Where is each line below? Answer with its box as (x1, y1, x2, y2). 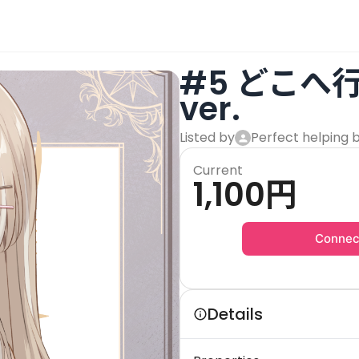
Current (193, 161, 243, 179)
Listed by (179, 128, 235, 147)
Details (208, 303, 263, 325)
